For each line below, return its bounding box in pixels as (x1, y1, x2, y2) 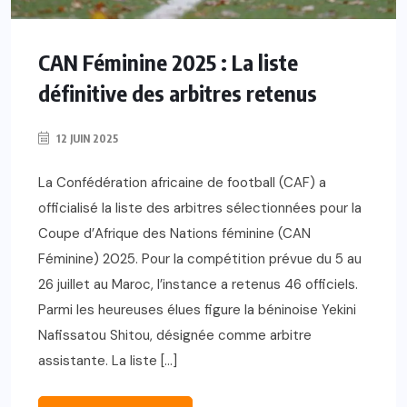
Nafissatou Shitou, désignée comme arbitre (38, 326, 312, 345)
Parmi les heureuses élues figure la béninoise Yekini (38, 301, 356, 320)
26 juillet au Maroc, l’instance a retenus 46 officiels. (38, 275, 358, 294)
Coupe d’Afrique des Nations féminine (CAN (38, 224, 311, 243)
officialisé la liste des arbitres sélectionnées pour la (38, 199, 362, 218)
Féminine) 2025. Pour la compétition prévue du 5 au (38, 250, 362, 269)
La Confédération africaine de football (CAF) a (38, 174, 326, 193)
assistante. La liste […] (38, 352, 177, 371)
